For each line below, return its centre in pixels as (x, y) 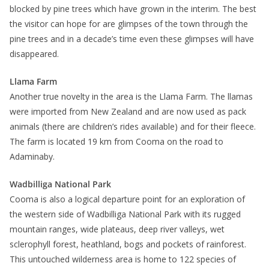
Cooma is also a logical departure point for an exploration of (127, 199)
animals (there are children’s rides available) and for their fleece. (133, 127)
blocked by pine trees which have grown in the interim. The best (133, 9)
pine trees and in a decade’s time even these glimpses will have (132, 39)
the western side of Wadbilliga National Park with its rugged (125, 214)
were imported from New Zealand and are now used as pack (128, 112)
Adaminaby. (32, 157)
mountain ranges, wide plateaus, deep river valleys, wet (117, 229)
